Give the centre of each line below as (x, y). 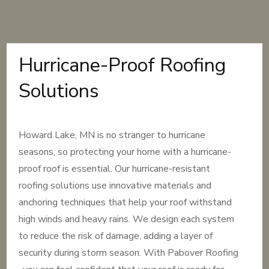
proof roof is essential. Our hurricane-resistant (115, 169)
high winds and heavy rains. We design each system (127, 219)
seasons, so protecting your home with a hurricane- (125, 152)
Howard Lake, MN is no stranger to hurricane (112, 135)
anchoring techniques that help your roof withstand (125, 202)
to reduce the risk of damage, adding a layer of (116, 236)
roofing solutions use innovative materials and (115, 186)
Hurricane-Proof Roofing (122, 65)
